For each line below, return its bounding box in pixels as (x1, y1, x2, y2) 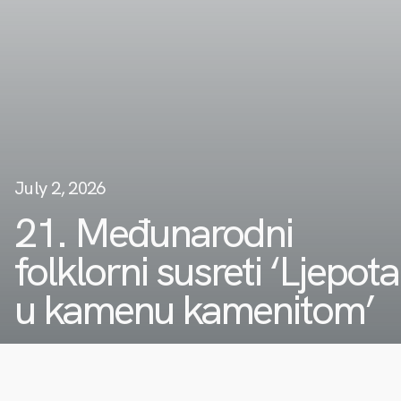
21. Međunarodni (14, 206, 293, 260)
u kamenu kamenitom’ (14, 283, 373, 337)
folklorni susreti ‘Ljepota (14, 244, 398, 298)
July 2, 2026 (14, 176, 106, 200)
